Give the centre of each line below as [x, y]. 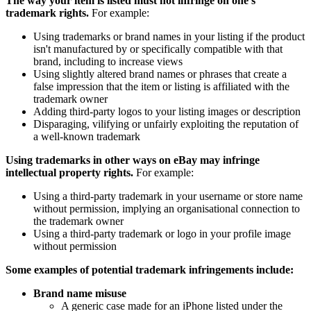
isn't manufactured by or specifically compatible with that [158, 49]
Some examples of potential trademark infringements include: [150, 269]
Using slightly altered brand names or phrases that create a [160, 74]
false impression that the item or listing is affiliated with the [161, 86]
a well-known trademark [87, 136]
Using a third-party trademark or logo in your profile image [162, 233]
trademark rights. [47, 12]
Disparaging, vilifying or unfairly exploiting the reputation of [166, 124]
